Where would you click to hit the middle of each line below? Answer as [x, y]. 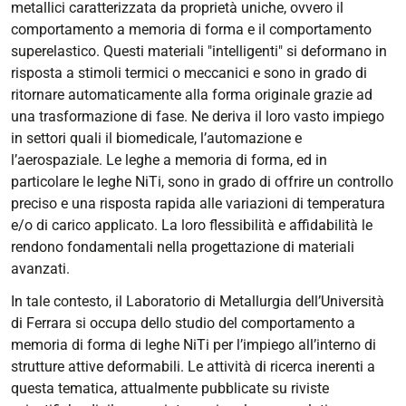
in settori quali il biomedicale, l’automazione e [156, 138]
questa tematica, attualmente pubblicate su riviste [170, 388]
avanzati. [40, 268]
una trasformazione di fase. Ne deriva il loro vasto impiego [198, 116]
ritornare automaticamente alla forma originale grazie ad [192, 94]
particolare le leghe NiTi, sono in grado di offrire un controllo [202, 181]
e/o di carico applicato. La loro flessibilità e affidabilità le [192, 225]
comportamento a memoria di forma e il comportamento [191, 29]
